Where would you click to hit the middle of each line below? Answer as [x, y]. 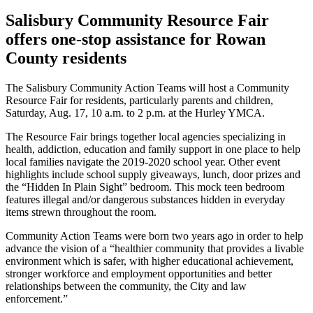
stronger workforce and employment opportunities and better [139, 273]
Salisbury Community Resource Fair [137, 20]
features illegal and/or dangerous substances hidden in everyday [145, 199]
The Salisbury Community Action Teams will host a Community [147, 87]
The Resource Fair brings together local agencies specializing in [146, 136]
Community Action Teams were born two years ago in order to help [154, 235]
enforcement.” [37, 298]
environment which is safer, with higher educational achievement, [150, 261]
